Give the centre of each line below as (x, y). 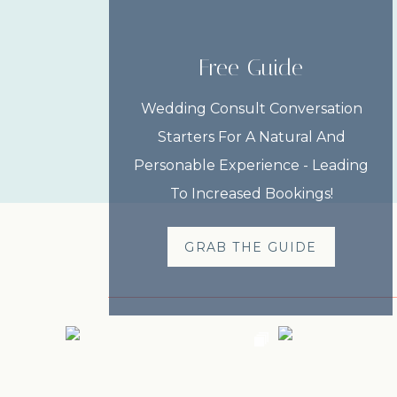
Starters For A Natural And (251, 137)
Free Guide (251, 68)
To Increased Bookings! (251, 194)
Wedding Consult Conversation (251, 109)
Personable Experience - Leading (251, 165)
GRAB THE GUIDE (251, 247)
